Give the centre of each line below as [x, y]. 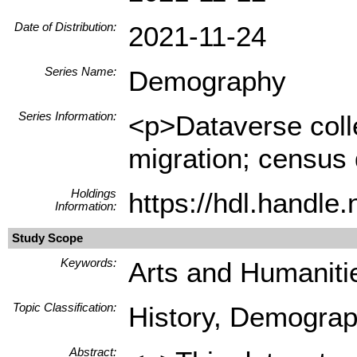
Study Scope [47, 238]
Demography [207, 81]
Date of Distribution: [65, 27]
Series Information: [67, 116]
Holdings [94, 193]
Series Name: [80, 71]
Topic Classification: [65, 307]
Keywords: [88, 263]
